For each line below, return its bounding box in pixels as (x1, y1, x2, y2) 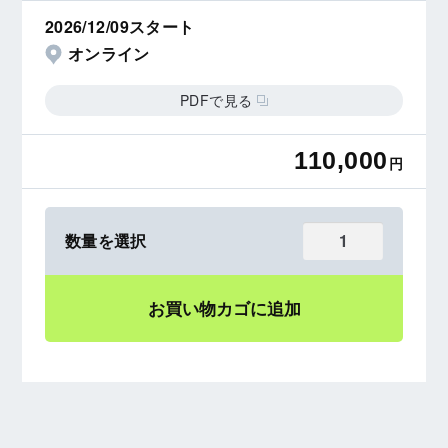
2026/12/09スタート (44, 15, 195, 39)
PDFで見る (180, 90, 257, 110)
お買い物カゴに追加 (147, 295, 301, 320)
